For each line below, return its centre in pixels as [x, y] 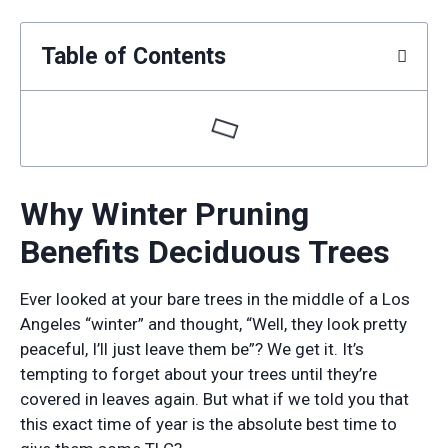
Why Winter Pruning [164, 214]
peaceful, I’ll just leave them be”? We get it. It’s [192, 349]
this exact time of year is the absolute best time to [208, 424]
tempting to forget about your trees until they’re [198, 374]
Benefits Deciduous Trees [205, 252]
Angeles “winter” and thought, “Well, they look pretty [213, 324]
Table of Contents [133, 57]
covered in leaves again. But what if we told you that [214, 399]
